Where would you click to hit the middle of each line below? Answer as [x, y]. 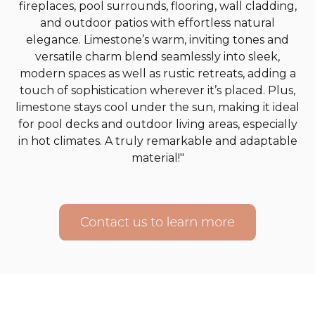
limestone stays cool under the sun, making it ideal [157, 107]
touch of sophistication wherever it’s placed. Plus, [157, 90]
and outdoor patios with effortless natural [157, 23]
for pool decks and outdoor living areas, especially [157, 124]
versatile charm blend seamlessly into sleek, [157, 57]
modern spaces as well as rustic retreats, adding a [157, 73]
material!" [157, 158]
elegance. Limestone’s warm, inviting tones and [157, 40]
